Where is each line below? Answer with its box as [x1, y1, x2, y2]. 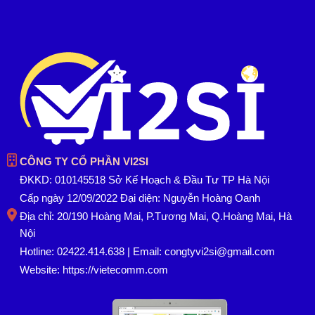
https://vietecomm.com [63, 263, 168, 276]
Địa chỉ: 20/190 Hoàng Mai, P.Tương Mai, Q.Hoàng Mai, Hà [20, 210, 292, 222]
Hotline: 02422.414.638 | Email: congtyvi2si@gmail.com [20, 245, 275, 257]
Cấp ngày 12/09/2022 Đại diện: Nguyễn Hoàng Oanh [20, 191, 260, 204]
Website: [20, 263, 63, 276]
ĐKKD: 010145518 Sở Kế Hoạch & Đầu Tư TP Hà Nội [20, 173, 269, 186]
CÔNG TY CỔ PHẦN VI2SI [20, 155, 148, 167]
